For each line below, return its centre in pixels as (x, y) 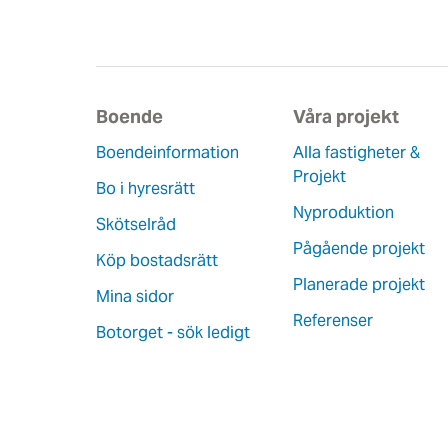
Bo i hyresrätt (145, 188)
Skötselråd (136, 224)
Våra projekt (345, 116)
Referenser (332, 320)
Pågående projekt (358, 248)
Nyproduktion (343, 212)
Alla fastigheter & (356, 152)
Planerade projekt (358, 284)
